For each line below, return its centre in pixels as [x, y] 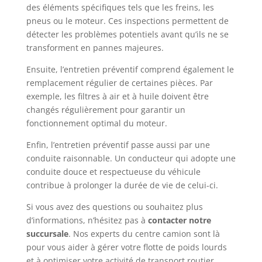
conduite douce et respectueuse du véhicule [113, 171]
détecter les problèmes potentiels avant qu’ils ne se [127, 34]
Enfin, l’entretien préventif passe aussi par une [118, 144]
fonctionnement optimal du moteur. [96, 123]
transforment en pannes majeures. [95, 47]
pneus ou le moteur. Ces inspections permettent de [127, 20]
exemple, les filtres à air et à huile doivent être [117, 96]
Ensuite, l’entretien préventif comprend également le [130, 69]
